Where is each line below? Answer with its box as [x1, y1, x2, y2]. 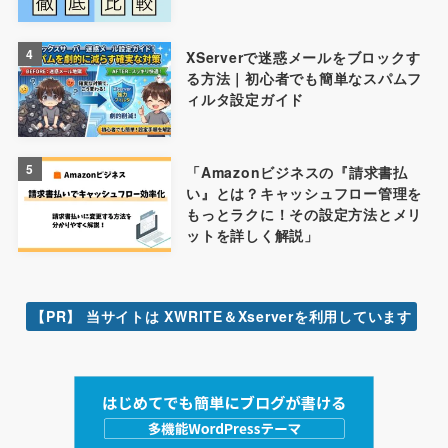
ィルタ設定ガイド [186, 89, 305, 110]
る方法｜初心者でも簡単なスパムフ [186, 68, 423, 89]
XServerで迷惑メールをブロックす [186, 47, 421, 68]
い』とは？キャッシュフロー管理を [186, 182, 423, 203]
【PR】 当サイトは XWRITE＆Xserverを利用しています [31, 305, 412, 326]
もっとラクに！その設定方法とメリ [186, 203, 423, 224]
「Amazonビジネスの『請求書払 [186, 161, 408, 182]
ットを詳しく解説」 [186, 224, 319, 245]
